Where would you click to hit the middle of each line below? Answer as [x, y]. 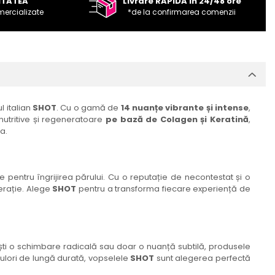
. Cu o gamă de [89, 108]
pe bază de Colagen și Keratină [177, 120]
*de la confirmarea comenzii [182, 12]
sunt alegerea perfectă [202, 258]
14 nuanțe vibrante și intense [185, 108]
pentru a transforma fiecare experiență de [164, 189]
